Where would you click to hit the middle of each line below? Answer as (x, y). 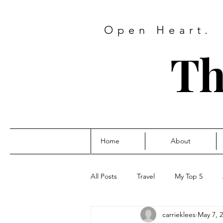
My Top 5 (189, 176)
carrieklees (179, 214)
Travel (146, 176)
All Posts (104, 176)
